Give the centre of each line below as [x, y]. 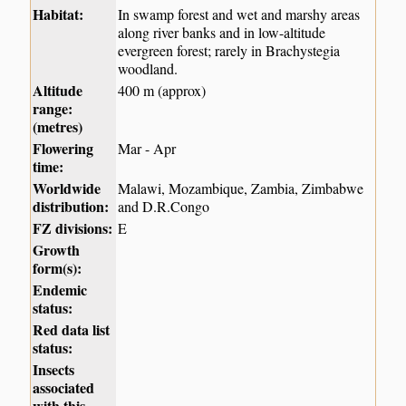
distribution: [71, 207]
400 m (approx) [162, 91]
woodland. [148, 69]
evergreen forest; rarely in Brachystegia [229, 51]
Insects [54, 370]
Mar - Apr [147, 149]
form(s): [58, 268]
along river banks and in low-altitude [222, 33]
